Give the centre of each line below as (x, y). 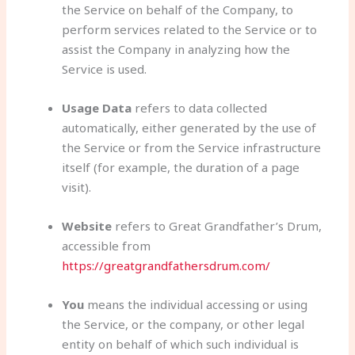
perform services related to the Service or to (190, 29)
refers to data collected (200, 107)
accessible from (107, 245)
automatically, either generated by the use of (189, 127)
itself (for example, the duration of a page (181, 167)
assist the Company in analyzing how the (176, 49)
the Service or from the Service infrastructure (192, 147)
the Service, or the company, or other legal (183, 324)
